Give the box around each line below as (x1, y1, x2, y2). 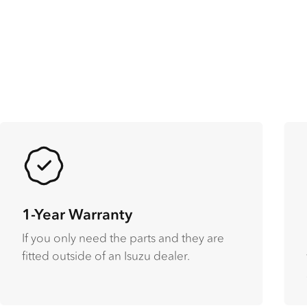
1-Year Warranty (21, 204, 132, 223)
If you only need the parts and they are (21, 230, 224, 245)
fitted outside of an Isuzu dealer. (21, 247, 197, 263)
